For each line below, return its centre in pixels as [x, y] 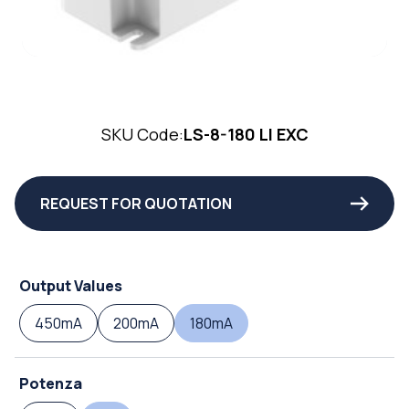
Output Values [71, 285]
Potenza [51, 383]
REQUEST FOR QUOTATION [136, 203]
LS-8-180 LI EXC [246, 134]
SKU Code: [142, 134]
